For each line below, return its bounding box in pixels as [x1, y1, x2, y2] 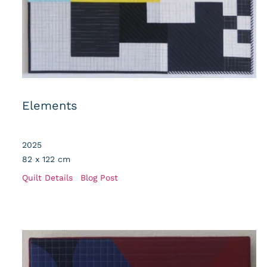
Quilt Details [22, 172, 73, 182]
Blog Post [80, 172, 119, 182]
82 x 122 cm [22, 154, 70, 164]
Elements [22, 98, 77, 113]
